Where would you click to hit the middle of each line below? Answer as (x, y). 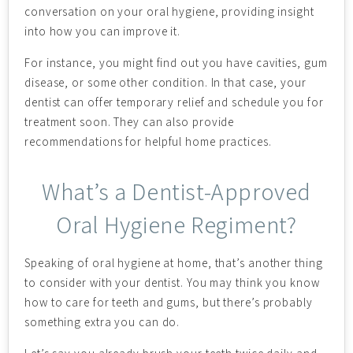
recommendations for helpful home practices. (148, 141)
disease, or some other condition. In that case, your (165, 82)
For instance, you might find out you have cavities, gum (176, 63)
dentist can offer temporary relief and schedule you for (174, 102)
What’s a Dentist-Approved (176, 191)
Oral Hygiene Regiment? (176, 225)
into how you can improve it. (103, 31)
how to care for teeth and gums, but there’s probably (169, 302)
